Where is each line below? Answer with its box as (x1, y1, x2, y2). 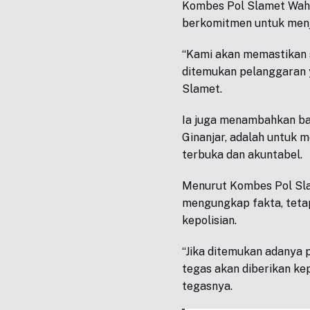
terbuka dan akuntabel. (182, 148, 303, 162)
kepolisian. (182, 214, 237, 228)
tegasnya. (182, 280, 233, 293)
